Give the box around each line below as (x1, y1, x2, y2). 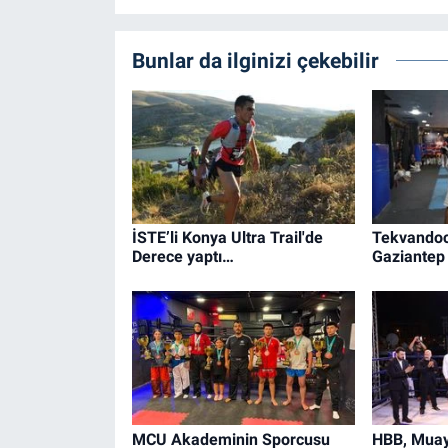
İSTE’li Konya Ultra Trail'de (131, 227, 323, 247)
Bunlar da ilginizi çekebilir (131, 47, 379, 73)
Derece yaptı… (131, 246, 234, 266)
